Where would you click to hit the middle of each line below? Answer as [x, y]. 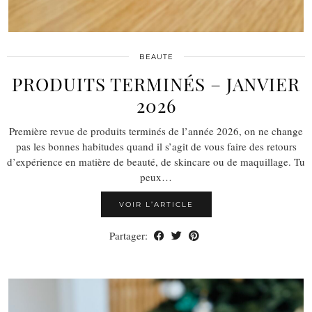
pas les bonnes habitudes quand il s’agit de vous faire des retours [156, 146]
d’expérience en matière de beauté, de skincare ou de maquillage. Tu [156, 161]
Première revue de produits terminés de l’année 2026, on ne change [156, 131]
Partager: [130, 235]
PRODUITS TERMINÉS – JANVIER [156, 84]
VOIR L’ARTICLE [156, 204]
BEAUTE [156, 56]
